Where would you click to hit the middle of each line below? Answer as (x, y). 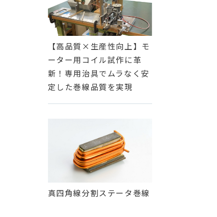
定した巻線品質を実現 (90, 87)
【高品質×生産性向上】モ (99, 46)
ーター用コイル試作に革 (95, 60)
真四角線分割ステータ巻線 (99, 193)
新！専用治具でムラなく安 (99, 73)
